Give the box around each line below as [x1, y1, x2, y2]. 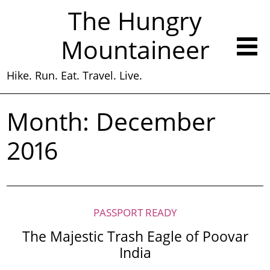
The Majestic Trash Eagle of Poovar [22, 227, 248, 246]
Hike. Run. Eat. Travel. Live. [7, 68, 143, 83]
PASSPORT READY [93, 205, 177, 219]
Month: [7, 105, 96, 138]
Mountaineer [60, 33, 210, 67]
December [96, 105, 216, 138]
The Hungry [68, 4, 202, 38]
